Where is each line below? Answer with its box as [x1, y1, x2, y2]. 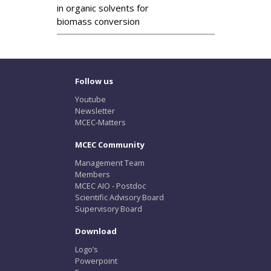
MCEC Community [75, 139, 145, 151]
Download [75, 226, 117, 237]
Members [75, 169, 110, 180]
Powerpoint [75, 255, 117, 267]
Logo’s [75, 244, 98, 255]
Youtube [75, 94, 106, 105]
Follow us [75, 76, 113, 87]
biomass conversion [57, 15, 140, 28]
